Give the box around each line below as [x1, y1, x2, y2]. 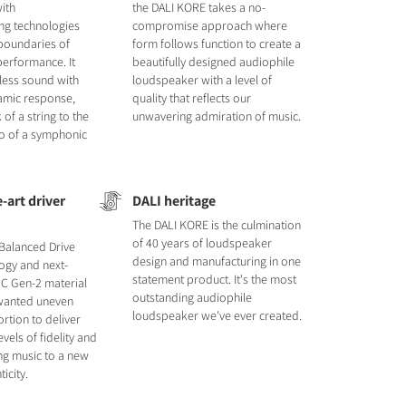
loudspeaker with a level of [131, 72, 272, 88]
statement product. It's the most [131, 271, 296, 287]
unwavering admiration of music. [131, 108, 301, 124]
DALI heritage [131, 191, 216, 210]
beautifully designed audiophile [131, 53, 295, 70]
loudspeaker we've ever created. [131, 307, 302, 324]
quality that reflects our [131, 90, 251, 106]
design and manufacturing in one [131, 253, 301, 269]
